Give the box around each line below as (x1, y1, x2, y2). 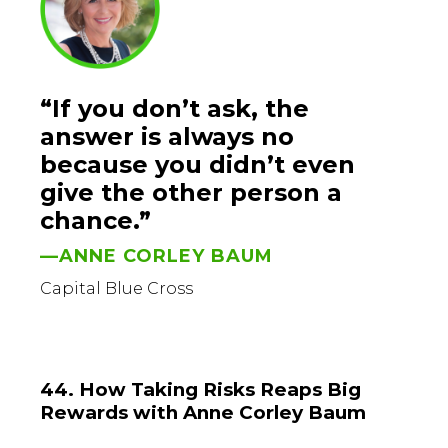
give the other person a (40, 177, 342, 207)
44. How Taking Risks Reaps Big (40, 378, 361, 402)
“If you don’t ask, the (40, 93, 309, 123)
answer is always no (40, 121, 294, 151)
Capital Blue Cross (40, 278, 193, 298)
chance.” (40, 205, 151, 235)
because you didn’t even (40, 149, 355, 179)
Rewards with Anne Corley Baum (40, 401, 366, 425)
